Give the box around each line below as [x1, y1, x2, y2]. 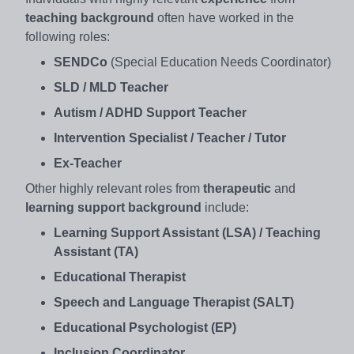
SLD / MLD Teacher [54, 80, 168, 94]
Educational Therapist [54, 269, 186, 284]
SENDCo [54, 55, 107, 69]
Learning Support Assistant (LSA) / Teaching [54, 225, 321, 239]
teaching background [25, 10, 157, 24]
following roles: [25, 29, 110, 43]
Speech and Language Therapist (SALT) [54, 295, 294, 309]
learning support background [25, 200, 201, 214]
